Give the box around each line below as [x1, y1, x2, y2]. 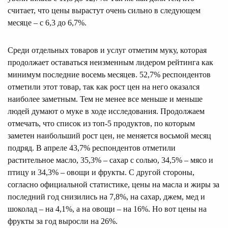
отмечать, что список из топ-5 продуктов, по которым [8, 119, 195, 128]
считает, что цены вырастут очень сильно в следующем [8, 6, 201, 15]
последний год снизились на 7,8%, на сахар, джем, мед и [8, 192, 205, 201]
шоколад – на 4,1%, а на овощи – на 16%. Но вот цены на [8, 204, 207, 213]
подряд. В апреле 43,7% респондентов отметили [8, 143, 176, 152]
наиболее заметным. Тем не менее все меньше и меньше [8, 94, 203, 103]
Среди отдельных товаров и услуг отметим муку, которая [8, 45, 207, 54]
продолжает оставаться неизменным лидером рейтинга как [8, 58, 213, 67]
